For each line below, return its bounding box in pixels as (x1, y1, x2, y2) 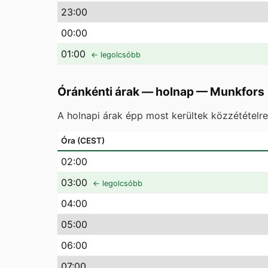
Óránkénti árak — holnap (57, 84, 194, 99)
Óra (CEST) (61, 136, 105, 145)
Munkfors (210, 84, 264, 99)
